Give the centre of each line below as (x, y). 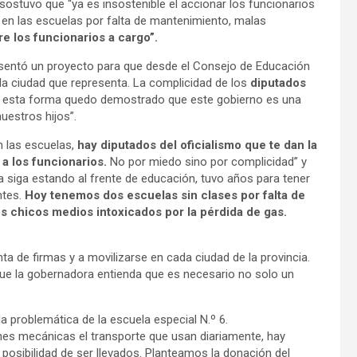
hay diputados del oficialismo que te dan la (197, 145)
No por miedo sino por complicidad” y (207, 161)
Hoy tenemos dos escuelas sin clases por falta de (165, 195)
